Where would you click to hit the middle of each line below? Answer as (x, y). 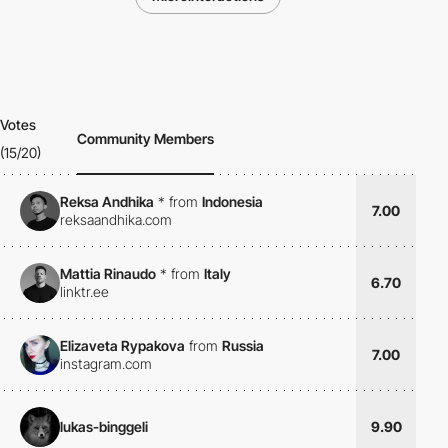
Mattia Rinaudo (108, 273)
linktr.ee (84, 291)
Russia (243, 345)
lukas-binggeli (104, 426)
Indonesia (232, 201)
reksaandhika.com (116, 219)
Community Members (146, 139)
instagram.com (106, 363)
